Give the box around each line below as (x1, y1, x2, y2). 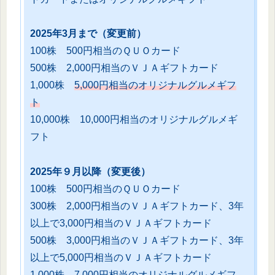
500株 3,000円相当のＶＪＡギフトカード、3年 (30, 235, 244, 246)
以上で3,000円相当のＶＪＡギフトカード (30, 218, 212, 229)
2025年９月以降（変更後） (30, 166, 150, 177)
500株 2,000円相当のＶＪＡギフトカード (30, 63, 219, 74)
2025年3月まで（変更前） (30, 28, 146, 39)
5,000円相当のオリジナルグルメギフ (74, 80, 236, 91)
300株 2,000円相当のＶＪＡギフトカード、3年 (30, 201, 244, 212)
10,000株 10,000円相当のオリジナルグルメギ (30, 114, 238, 125)
